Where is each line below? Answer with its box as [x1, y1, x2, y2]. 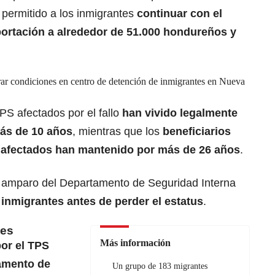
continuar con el [137, 7, 222, 20]
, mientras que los [72, 125, 163, 138]
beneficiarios [163, 125, 231, 138]
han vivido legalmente [122, 107, 238, 120]
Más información [100, 238, 171, 249]
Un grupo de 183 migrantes [112, 261, 207, 271]
